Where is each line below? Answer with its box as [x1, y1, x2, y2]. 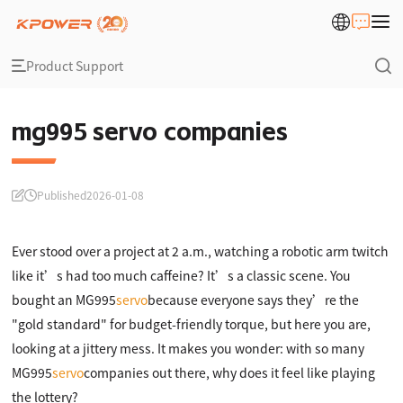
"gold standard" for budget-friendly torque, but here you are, [12, 315, 372, 333]
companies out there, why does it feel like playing [84, 363, 376, 381]
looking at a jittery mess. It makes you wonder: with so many [12, 339, 365, 357]
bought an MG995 [12, 291, 117, 309]
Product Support [26, 56, 124, 75]
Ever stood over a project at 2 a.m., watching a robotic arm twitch [12, 242, 390, 260]
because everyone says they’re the [148, 291, 360, 309]
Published [37, 187, 87, 202]
